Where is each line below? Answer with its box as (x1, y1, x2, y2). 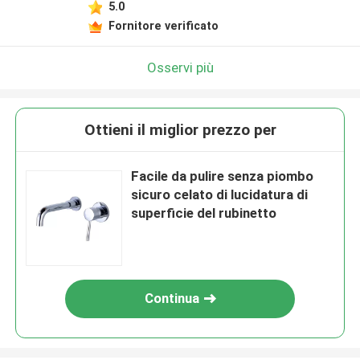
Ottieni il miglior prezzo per (84, 121, 276, 140)
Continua (145, 290, 200, 307)
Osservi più (146, 59, 214, 76)
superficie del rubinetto (131, 205, 277, 222)
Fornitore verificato (108, 18, 219, 32)
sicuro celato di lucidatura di (131, 186, 309, 203)
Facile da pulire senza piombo (131, 168, 314, 185)
